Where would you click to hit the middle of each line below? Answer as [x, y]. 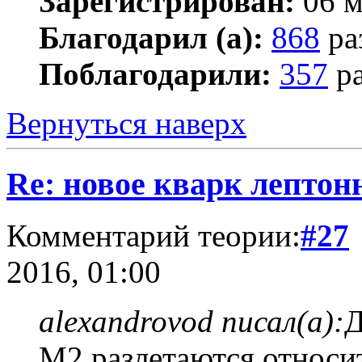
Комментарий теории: [154, 236]
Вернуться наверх [126, 124]
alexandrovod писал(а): [192, 322]
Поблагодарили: [155, 74]
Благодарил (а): [151, 38]
